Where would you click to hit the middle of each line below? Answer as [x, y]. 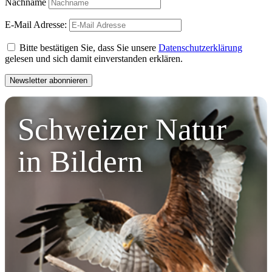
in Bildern [81, 162]
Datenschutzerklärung [200, 48]
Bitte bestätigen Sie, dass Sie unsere [88, 48]
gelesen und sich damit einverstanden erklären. [94, 59]
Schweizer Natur [126, 130]
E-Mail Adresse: [37, 25]
